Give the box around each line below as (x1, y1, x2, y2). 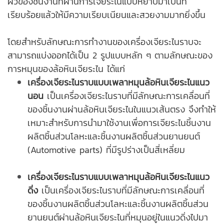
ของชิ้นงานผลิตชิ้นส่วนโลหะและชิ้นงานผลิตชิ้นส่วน (27, 197, 208, 211)
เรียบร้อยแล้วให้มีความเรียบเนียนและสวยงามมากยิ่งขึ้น (7, 8, 205, 22)
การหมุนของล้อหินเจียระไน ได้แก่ (7, 62, 125, 76)
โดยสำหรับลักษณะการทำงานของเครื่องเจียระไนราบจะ (7, 35, 201, 49)
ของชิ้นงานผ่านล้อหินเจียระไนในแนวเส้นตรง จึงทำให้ (27, 102, 216, 116)
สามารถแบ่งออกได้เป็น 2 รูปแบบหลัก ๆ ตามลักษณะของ (7, 48, 212, 62)
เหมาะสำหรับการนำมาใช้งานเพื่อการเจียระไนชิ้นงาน (27, 116, 211, 130)
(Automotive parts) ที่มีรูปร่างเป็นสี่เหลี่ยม (27, 143, 185, 157)
